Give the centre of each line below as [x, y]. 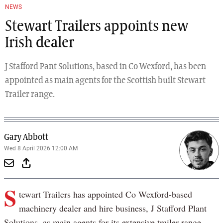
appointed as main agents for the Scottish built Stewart [105, 81]
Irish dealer [40, 44]
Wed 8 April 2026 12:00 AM [41, 149]
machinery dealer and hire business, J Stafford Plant [112, 208]
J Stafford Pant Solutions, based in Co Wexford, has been [106, 67]
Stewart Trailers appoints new [97, 27]
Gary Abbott [26, 138]
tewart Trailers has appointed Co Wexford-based [105, 194]
